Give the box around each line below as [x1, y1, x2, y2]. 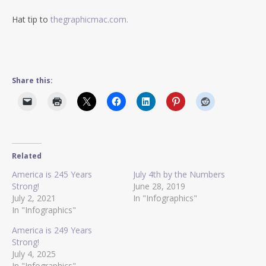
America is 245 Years [12, 168, 92, 180]
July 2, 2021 [12, 192, 56, 204]
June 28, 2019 [133, 180, 185, 192]
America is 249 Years [12, 224, 92, 236]
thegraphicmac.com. [50, 13, 128, 25]
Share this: [12, 75, 53, 85]
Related [12, 150, 42, 161]
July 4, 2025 [12, 248, 56, 259]
